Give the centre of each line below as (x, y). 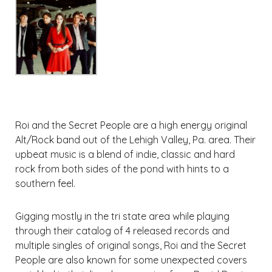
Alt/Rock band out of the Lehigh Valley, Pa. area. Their (135, 140)
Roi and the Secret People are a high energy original (131, 125)
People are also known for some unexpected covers (131, 260)
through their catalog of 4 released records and (122, 231)
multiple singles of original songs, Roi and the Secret (131, 246)
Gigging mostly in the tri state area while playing (122, 216)
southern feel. (45, 184)
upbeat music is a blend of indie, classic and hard (125, 155)
